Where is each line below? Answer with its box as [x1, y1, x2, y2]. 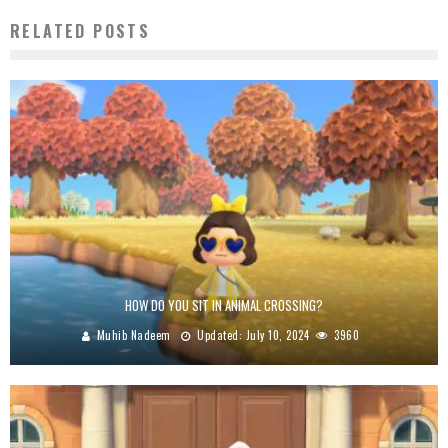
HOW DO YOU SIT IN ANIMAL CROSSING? [125, 295, 323, 316]
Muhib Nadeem [96, 327, 171, 344]
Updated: [193, 327, 246, 344]
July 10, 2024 [245, 327, 310, 344]
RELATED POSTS [10, 19, 151, 44]
